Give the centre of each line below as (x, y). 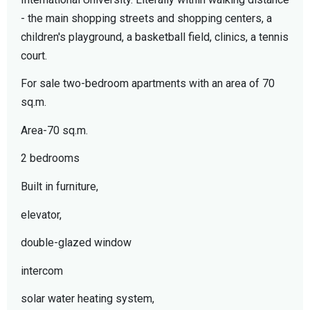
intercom (42, 271)
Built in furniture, (60, 186)
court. (34, 55)
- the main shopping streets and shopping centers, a (146, 18)
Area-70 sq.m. (54, 130)
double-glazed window (76, 243)
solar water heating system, (88, 299)
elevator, (41, 215)
